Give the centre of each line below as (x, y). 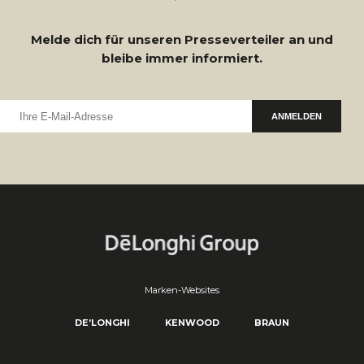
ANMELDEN (297, 117)
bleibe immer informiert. (182, 58)
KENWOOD (192, 323)
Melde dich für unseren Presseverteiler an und (182, 39)
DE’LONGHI (102, 323)
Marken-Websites (182, 290)
